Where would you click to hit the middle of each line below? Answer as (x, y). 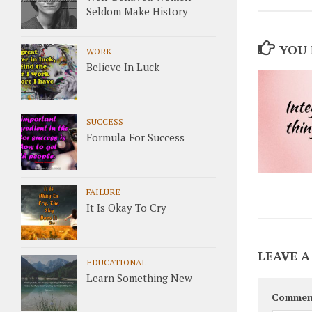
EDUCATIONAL (116, 262)
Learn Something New (139, 278)
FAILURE (103, 192)
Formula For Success (135, 137)
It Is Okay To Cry (126, 208)
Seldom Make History (137, 11)
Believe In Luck (123, 67)
